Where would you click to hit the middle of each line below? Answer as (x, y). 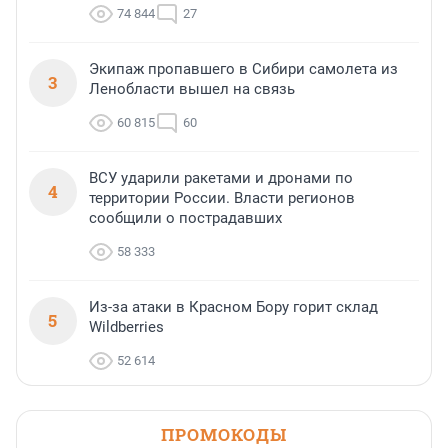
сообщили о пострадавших (185, 218)
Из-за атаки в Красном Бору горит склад (233, 307)
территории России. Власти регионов (222, 198)
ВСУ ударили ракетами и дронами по (221, 178)
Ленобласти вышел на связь (192, 89)
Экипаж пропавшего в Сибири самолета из (243, 69)
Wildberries (126, 327)
